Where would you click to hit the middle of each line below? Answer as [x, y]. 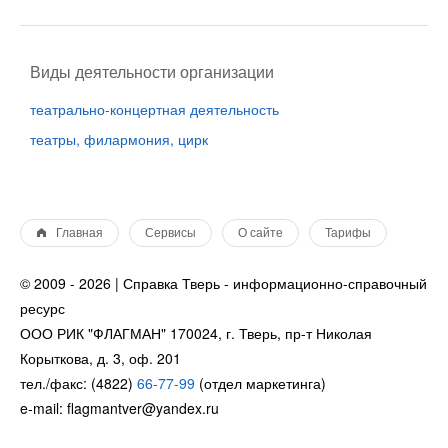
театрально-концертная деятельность [154, 109]
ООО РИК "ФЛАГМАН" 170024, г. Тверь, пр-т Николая [196, 333]
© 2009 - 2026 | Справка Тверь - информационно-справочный [223, 283]
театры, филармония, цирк [119, 139]
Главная [79, 233]
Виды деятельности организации [152, 71]
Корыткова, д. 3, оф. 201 [100, 358]
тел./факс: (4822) [78, 383]
